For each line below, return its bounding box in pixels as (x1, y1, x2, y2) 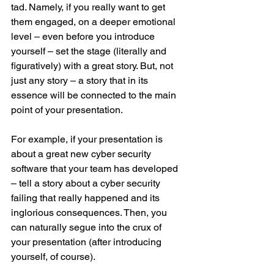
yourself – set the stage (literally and (11, 45, 169, 57)
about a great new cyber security (11, 148, 154, 160)
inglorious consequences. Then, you (11, 207, 169, 219)
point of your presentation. (11, 104, 123, 116)
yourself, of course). (11, 251, 95, 263)
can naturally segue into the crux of (11, 221, 164, 234)
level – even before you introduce (11, 31, 157, 43)
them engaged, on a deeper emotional (11, 16, 178, 28)
